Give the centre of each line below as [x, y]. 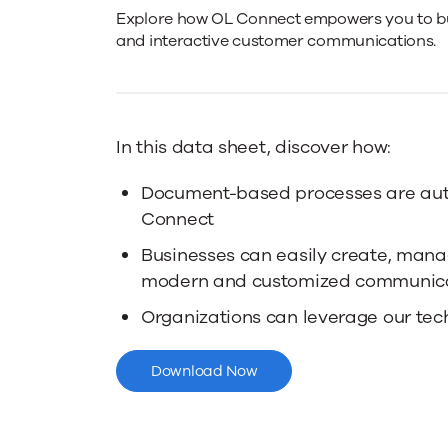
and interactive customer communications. [276, 41]
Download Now [204, 371]
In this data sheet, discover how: [254, 147]
